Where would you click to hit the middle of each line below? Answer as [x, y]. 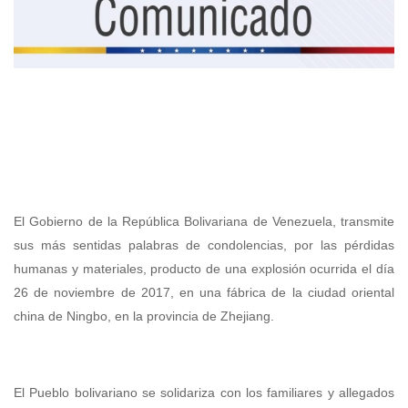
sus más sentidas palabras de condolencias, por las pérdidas [204, 245]
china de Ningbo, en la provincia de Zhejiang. [144, 316]
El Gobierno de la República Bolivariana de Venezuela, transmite [204, 222]
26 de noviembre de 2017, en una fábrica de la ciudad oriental [204, 293]
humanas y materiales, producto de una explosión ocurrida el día [204, 269]
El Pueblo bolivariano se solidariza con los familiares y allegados [204, 393]
